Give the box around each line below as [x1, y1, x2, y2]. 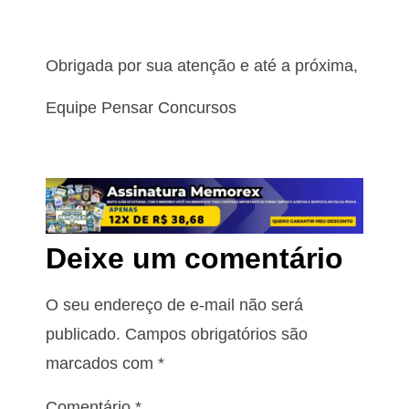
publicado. [46, 324, 121, 343]
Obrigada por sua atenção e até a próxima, [46, 56, 362, 75]
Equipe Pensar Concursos [46, 99, 236, 118]
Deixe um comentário [46, 241, 343, 275]
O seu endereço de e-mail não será [46, 295, 303, 314]
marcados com [46, 353, 158, 372]
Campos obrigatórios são [125, 324, 308, 343]
